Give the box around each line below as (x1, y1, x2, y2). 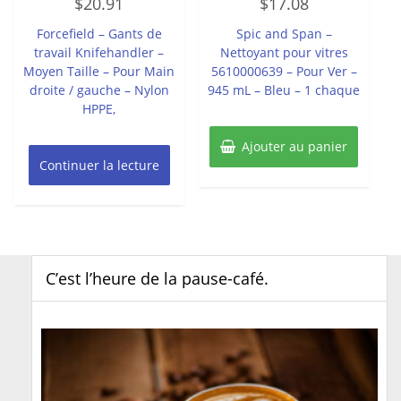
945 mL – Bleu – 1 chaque (208, 81, 361, 98)
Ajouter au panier (242, 137, 348, 155)
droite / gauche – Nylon (29, 81, 169, 98)
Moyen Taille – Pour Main (23, 62, 175, 80)
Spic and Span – (235, 24, 332, 42)
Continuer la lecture (38, 156, 159, 174)
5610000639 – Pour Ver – (210, 62, 357, 80)
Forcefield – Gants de (36, 24, 162, 42)
